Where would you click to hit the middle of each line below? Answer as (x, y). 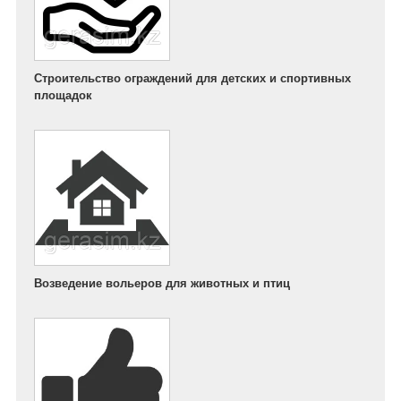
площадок (63, 95)
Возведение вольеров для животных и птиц (162, 283)
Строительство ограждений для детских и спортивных (192, 78)
